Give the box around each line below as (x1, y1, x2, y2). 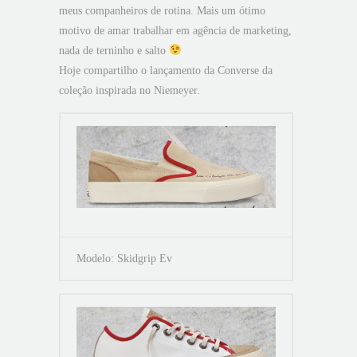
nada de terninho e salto (59, 45, 169, 57)
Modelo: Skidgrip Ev (76, 253, 172, 265)
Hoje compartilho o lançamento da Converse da (59, 65, 273, 76)
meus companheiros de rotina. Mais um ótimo (59, 5, 265, 17)
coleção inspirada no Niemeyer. (59, 84, 200, 96)
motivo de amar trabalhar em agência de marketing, (59, 25, 292, 37)
